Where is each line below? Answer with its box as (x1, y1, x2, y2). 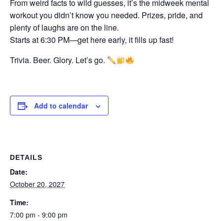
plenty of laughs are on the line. (10, 22, 119, 33)
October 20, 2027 (10, 179, 65, 189)
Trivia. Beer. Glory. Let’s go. (10, 54, 107, 66)
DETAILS (10, 153, 42, 161)
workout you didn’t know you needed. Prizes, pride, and (10, 9, 203, 21)
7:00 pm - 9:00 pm (10, 210, 68, 220)
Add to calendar (34, 101, 88, 110)
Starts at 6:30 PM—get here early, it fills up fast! (10, 34, 174, 45)
